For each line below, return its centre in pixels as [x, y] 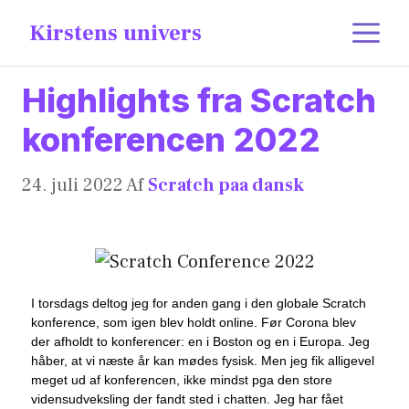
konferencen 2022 [171, 140]
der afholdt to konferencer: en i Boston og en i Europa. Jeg [200, 342]
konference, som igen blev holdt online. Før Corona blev [194, 323]
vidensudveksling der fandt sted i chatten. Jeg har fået [187, 399]
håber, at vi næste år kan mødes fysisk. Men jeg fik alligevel [203, 361]
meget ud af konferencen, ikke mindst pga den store [182, 380]
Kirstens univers [115, 33]
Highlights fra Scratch [199, 100]
